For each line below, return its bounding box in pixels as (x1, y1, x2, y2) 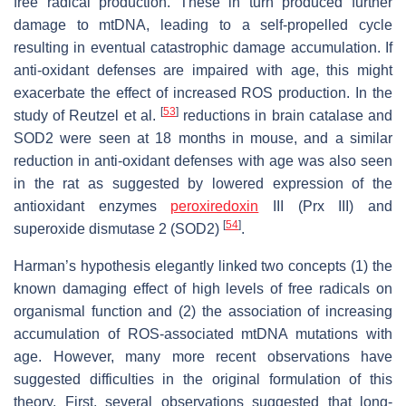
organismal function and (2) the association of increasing (14, 303, 392, 319)
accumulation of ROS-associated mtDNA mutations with (14, 325, 392, 342)
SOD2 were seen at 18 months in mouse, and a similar (14, 130, 392, 146)
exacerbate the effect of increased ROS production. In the (14, 84, 392, 101)
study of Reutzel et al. (14, 107, 160, 123)
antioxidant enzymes (14, 198, 171, 214)
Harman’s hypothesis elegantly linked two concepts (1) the (14, 257, 392, 274)
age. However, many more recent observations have (14, 348, 392, 364)
